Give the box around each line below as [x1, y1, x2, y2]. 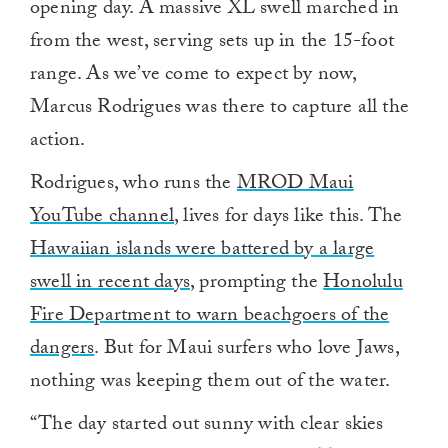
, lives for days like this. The [174, 201, 403, 236]
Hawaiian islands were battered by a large [30, 234, 375, 269]
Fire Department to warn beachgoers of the [30, 300, 390, 335]
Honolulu [323, 267, 403, 302]
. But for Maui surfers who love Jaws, [94, 333, 399, 368]
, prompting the [190, 267, 324, 302]
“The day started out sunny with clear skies [30, 409, 384, 444]
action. [30, 125, 86, 160]
